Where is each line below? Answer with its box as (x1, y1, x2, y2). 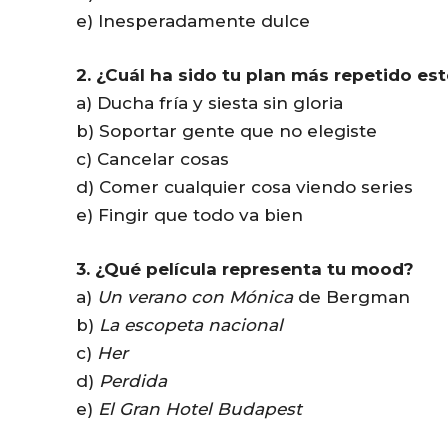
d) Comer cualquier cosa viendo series (76, 176, 413, 197)
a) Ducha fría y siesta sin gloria (76, 92, 343, 113)
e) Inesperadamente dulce (76, 10, 310, 31)
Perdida (99, 370, 167, 391)
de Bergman (293, 286, 410, 307)
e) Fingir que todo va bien (76, 204, 303, 225)
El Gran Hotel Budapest (98, 398, 302, 419)
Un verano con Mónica (97, 286, 293, 307)
